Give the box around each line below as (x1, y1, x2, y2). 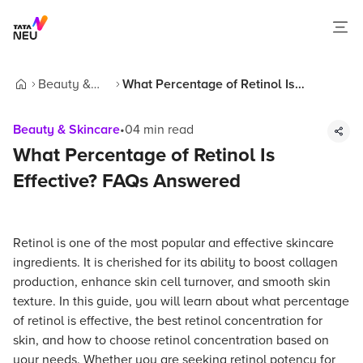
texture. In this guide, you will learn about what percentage (13, 293, 349, 310)
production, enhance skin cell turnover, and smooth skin (13, 274, 331, 290)
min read (140, 122, 194, 138)
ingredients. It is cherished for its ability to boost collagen (13, 254, 338, 271)
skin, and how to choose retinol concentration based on (13, 332, 329, 348)
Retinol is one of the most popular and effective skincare (13, 235, 334, 251)
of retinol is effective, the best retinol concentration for (13, 313, 322, 329)
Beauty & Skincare (13, 122, 120, 138)
